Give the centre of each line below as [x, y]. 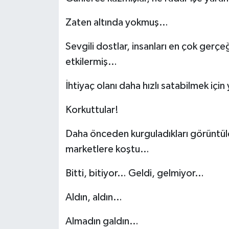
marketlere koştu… [107, 150]
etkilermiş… [91, 62]
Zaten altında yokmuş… [117, 23]
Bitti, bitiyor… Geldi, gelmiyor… [134, 174]
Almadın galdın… [102, 222]
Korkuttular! [92, 110]
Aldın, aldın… [94, 198]
